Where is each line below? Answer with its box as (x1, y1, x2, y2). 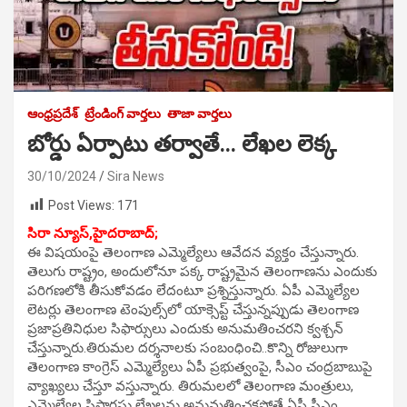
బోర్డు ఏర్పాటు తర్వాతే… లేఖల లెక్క (27, 130, 336, 157)
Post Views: (48, 197, 114, 213)
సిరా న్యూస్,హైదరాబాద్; (27, 225, 158, 243)
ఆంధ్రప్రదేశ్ (27, 105, 78, 121)
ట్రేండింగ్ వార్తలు (84, 105, 161, 121)
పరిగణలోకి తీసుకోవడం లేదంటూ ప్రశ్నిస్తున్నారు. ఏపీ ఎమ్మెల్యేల (27, 283, 360, 300)
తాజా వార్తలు (167, 105, 232, 121)
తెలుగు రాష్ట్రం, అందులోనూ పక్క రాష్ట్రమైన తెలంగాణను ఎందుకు (27, 263, 377, 281)
